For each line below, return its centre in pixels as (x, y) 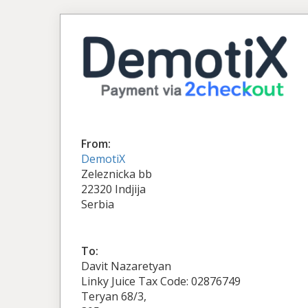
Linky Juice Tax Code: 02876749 (161, 281)
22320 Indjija (113, 189)
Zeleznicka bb (117, 174)
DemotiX (103, 158)
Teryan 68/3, (114, 296)
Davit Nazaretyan (126, 266)
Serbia (98, 204)
